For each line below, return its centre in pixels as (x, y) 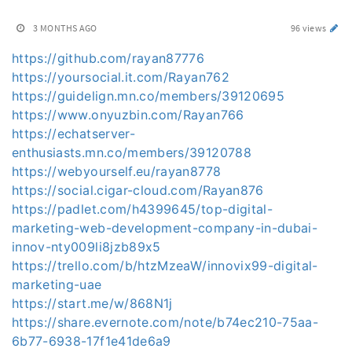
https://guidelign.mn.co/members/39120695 (148, 96)
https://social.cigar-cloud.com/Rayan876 (138, 190)
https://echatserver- (73, 134)
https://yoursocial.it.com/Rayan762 (121, 77)
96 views (309, 28)
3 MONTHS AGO (65, 28)
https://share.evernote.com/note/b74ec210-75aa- (165, 322)
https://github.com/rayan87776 (108, 58)
